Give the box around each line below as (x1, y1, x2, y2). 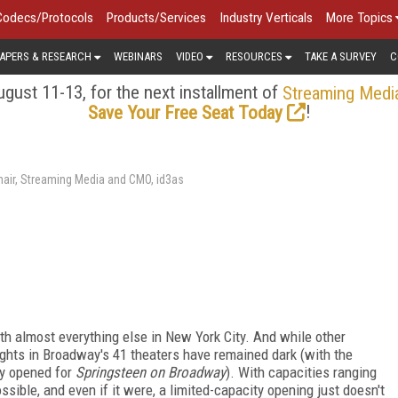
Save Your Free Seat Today (87, 101, 283, 123)
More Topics (326, 10, 393, 26)
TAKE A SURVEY (305, 49, 377, 63)
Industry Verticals (219, 10, 313, 26)
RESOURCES (226, 49, 283, 63)
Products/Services (107, 10, 206, 26)
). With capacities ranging (226, 362, 377, 381)
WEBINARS (114, 49, 163, 63)
